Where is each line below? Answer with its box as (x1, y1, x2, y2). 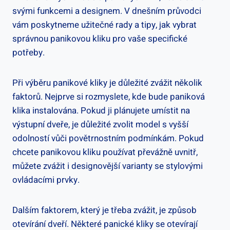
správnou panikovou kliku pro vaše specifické (12, 32, 187, 45)
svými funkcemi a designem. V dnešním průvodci (12, 4, 201, 17)
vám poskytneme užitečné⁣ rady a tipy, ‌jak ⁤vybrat (12, 18, 197, 31)
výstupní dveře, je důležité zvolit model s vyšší (12, 118, 188, 131)
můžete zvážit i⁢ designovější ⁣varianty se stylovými (12, 159, 203, 172)
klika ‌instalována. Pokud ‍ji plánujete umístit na (12, 104, 190, 117)
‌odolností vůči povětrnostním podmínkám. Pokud (12, 131, 204, 145)
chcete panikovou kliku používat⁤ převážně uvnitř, (12, 145, 198, 159)
